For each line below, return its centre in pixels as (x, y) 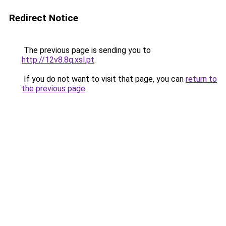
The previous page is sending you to (86, 50)
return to (201, 79)
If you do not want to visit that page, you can (104, 79)
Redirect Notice (44, 18)
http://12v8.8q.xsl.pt (58, 60)
